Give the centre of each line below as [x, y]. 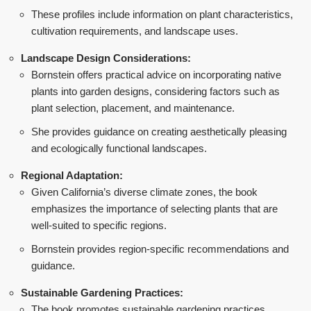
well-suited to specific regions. [99, 225]
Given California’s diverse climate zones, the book [144, 192]
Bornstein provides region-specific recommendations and [160, 249]
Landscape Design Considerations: [106, 58]
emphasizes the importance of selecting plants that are [154, 209]
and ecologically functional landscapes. [119, 148]
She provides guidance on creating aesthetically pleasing [159, 132]
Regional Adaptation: [72, 175]
